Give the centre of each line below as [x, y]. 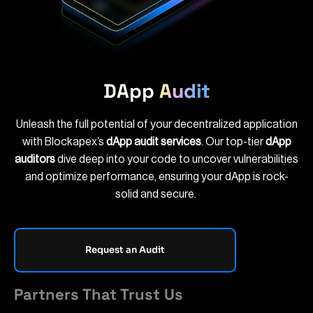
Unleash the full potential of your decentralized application [156, 125]
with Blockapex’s [64, 142]
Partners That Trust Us [99, 294]
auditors [35, 160]
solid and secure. [156, 195]
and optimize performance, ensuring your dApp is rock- [156, 177]
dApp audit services [153, 142]
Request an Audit [125, 249]
